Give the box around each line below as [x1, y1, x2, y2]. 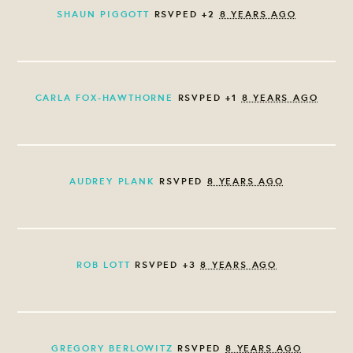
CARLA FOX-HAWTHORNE [35, 90, 173, 104]
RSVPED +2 [149, 6, 220, 20]
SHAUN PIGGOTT [57, 6, 150, 20]
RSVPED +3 [130, 257, 201, 271]
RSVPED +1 [173, 90, 242, 104]
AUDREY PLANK [69, 173, 155, 188]
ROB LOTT [76, 257, 131, 271]
